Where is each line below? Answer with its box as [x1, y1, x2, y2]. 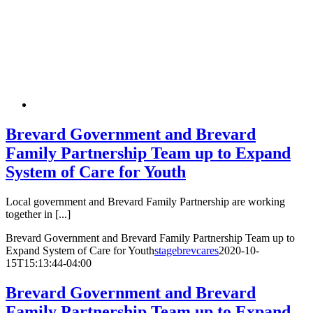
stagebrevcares [154, 244, 219, 256]
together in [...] [6, 208, 71, 220]
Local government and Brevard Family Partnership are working [6, 195, 285, 208]
